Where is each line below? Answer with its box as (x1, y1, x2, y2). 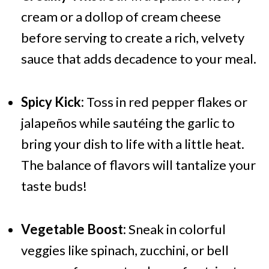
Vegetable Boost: (20, 221, 126, 238)
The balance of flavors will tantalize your (20, 157, 256, 174)
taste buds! (20, 178, 87, 195)
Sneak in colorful (125, 221, 226, 238)
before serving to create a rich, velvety (20, 29, 244, 46)
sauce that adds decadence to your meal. (20, 50, 256, 67)
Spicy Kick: (20, 94, 84, 110)
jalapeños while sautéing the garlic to (20, 115, 235, 131)
